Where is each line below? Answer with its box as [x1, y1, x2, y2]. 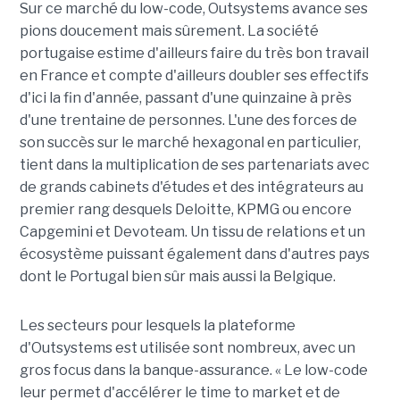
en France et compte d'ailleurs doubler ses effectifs [19, 67, 369, 85]
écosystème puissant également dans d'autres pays [19, 246, 370, 263]
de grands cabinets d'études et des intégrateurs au [19, 179, 363, 196]
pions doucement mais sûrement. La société [19, 22, 319, 40]
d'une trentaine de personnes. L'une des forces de [19, 112, 357, 129]
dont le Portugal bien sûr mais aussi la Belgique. [19, 268, 338, 286]
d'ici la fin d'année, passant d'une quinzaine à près [19, 89, 352, 107]
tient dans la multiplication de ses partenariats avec [19, 156, 370, 174]
